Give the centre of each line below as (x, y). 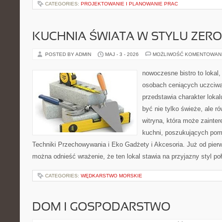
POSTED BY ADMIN (69, 54)
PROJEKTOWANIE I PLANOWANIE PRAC (129, 4)
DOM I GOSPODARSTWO (101, 208)
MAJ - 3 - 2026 (122, 54)
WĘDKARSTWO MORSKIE (111, 176)
